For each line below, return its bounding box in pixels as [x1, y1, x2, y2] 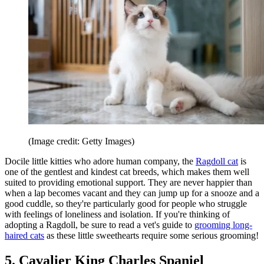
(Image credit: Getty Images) [28, 136, 134, 146]
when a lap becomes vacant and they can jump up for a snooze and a [5, 187, 259, 198]
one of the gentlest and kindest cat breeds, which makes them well [5, 166, 249, 177]
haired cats [5, 230, 44, 240]
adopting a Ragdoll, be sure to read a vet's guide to [5, 219, 194, 230]
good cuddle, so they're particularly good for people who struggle [5, 198, 247, 209]
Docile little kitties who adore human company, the [5, 156, 196, 166]
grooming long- [194, 219, 252, 230]
